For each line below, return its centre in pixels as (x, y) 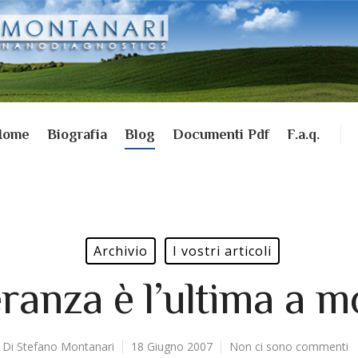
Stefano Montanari (65, 346)
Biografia (77, 134)
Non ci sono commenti (288, 346)
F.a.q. (303, 134)
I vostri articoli (222, 251)
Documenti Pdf (221, 134)
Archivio (121, 251)
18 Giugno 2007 (171, 346)
